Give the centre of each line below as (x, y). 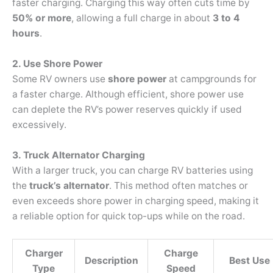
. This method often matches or (179, 185)
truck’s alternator (69, 185)
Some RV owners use (60, 79)
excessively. (39, 125)
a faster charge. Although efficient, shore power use (128, 94)
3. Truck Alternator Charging (79, 155)
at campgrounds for (211, 79)
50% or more (42, 18)
